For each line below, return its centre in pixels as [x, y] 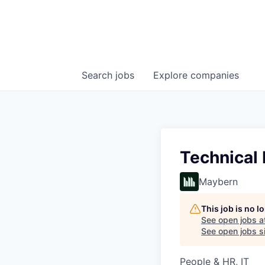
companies [215, 75]
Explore [172, 75]
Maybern [218, 182]
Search [98, 75]
